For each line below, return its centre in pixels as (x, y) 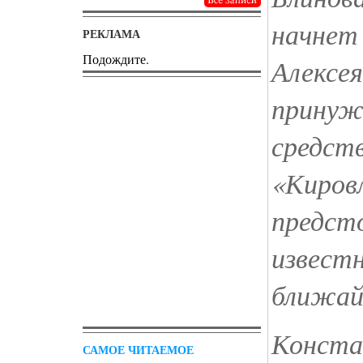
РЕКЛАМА (111, 34)
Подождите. (116, 59)
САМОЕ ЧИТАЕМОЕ (138, 350)
